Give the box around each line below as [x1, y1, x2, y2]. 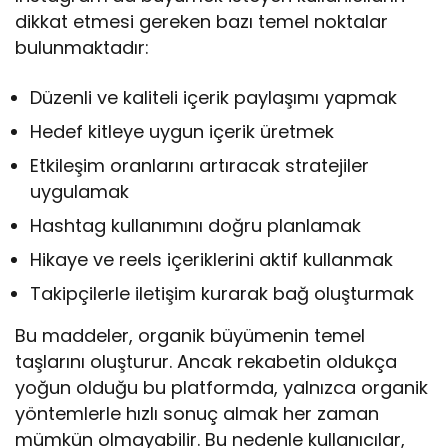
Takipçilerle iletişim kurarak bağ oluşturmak [30, 281, 415, 307]
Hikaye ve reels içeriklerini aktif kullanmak [30, 247, 394, 273]
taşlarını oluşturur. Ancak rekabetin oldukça [15, 349, 398, 375]
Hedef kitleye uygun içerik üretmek [30, 119, 335, 145]
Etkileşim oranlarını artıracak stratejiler [30, 153, 370, 179]
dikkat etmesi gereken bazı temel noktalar [15, 9, 389, 35]
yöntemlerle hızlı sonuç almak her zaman [15, 401, 380, 427]
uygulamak [30, 179, 129, 205]
